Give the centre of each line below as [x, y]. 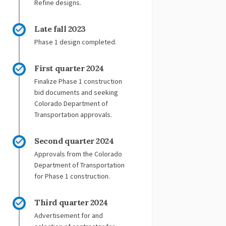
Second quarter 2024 [74, 140]
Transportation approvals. [73, 114]
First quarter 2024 [69, 68]
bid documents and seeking [76, 92]
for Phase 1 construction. [72, 176]
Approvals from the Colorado [78, 154]
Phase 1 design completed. [76, 42]
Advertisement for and [69, 215]
